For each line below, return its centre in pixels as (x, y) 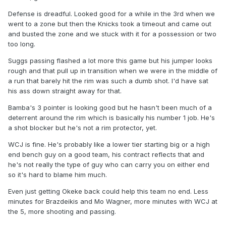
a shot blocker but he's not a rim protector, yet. (83, 128)
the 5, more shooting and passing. (63, 212)
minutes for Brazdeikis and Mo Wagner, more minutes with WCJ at (113, 202)
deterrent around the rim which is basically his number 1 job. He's (111, 118)
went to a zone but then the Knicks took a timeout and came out (110, 24)
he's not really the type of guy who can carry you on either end (109, 165)
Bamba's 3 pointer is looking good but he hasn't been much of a (110, 108)
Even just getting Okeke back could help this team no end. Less (108, 191)
